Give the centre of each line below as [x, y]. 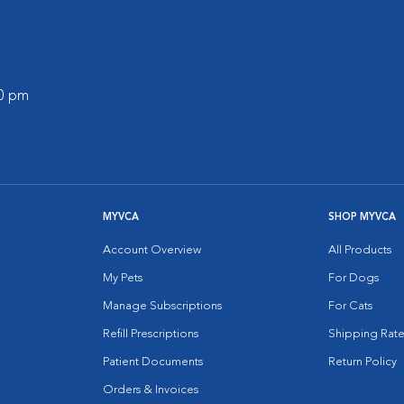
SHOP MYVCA [362, 218]
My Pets [123, 278]
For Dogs [353, 278]
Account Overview [152, 250]
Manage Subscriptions [162, 306]
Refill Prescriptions [151, 334]
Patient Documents [153, 362]
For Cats [350, 306]
